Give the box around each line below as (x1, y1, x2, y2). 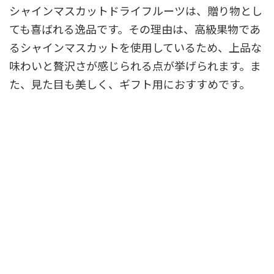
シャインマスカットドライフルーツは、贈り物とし (9, 2, 262, 18)
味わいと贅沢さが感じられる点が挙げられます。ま (9, 57, 261, 73)
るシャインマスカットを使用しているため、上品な (9, 39, 262, 55)
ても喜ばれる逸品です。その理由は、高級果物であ (9, 20, 261, 37)
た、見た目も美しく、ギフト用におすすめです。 (9, 75, 250, 92)
